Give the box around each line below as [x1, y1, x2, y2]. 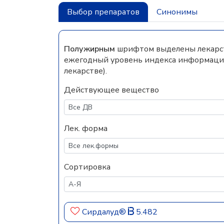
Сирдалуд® [82, 206, 128, 217]
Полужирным [64, 43, 115, 54]
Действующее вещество [64, 84, 159, 95]
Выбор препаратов [67, 6, 139, 17]
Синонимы [156, 6, 197, 17]
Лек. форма [64, 123, 107, 134]
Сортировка [64, 161, 110, 172]
